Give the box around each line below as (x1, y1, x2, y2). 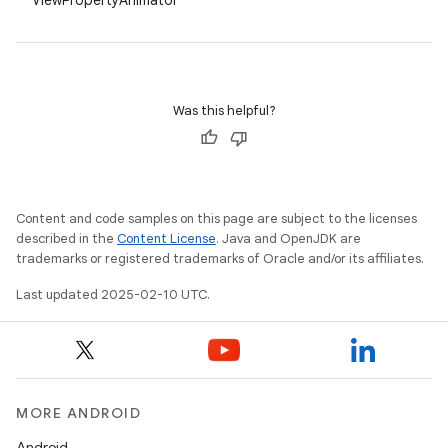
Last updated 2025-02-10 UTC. (16, 286, 210, 303)
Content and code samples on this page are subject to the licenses (16, 210, 417, 227)
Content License (117, 230, 216, 247)
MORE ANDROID (16, 404, 141, 422)
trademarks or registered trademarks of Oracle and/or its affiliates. (16, 250, 424, 267)
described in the (16, 230, 117, 247)
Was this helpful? (172, 102, 276, 119)
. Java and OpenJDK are (216, 230, 361, 247)
